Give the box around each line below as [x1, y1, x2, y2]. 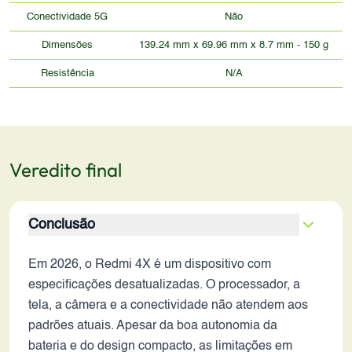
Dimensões [42, 40, 93, 50]
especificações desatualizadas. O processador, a [28, 279, 300, 291]
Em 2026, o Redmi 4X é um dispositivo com [28, 258, 271, 271]
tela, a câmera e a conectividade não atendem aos [28, 299, 308, 312]
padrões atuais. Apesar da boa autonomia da [28, 320, 277, 332]
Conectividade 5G [27, 12, 108, 22]
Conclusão [28, 218, 95, 232]
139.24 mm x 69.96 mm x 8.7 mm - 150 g [139, 40, 328, 50]
